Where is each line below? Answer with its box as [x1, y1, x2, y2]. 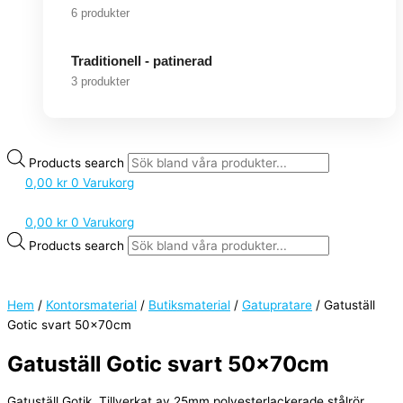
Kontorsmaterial [46, 298, 137, 313]
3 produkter [71, 74, 130, 88]
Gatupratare [242, 298, 312, 313]
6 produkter [71, 5, 130, 20]
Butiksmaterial [148, 298, 230, 313]
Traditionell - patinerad [71, 52, 212, 68]
